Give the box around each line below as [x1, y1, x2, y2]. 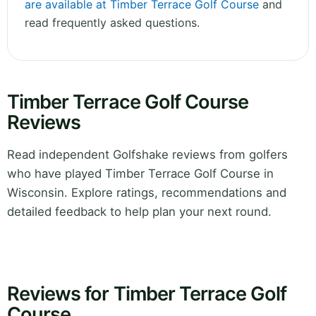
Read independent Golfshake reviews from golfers [7, 147, 288, 162]
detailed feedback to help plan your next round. [7, 205, 272, 219]
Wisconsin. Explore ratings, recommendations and [7, 186, 286, 200]
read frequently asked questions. [25, 16, 200, 30]
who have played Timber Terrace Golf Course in [7, 166, 274, 181]
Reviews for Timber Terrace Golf [7, 282, 287, 306]
